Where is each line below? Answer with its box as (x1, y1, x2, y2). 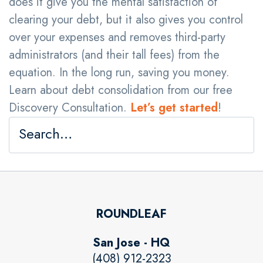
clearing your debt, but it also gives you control (9, 11, 243, 28)
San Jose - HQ (93, 234, 170, 251)
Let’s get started (130, 99, 218, 116)
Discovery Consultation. (9, 99, 130, 116)
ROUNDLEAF (96, 205, 167, 222)
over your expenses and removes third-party (9, 29, 225, 46)
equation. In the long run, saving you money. (9, 64, 230, 81)
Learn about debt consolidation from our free (9, 82, 232, 99)
